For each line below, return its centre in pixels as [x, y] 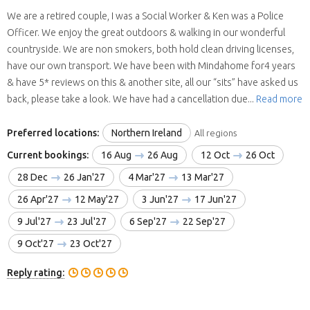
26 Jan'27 [83, 177]
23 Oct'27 [90, 243]
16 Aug [117, 155]
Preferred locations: [53, 133]
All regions [216, 133]
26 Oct [259, 155]
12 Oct [216, 155]
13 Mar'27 [202, 177]
